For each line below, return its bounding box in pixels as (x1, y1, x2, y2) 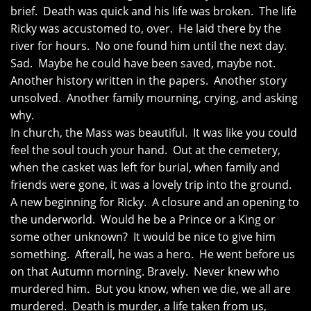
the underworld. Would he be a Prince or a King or (10, 212, 276, 228)
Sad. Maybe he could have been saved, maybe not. (10, 56, 276, 72)
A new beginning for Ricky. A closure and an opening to (10, 194, 299, 210)
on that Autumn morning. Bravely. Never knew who (10, 264, 280, 280)
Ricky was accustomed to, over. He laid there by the (10, 21, 281, 37)
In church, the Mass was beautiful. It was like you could (10, 125, 297, 141)
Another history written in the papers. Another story (10, 73, 287, 89)
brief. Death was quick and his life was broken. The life (10, 3, 296, 19)
